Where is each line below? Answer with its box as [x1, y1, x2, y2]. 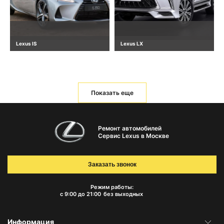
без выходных [103, 190, 143, 197]
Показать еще [90, 89, 133, 96]
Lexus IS [16, 40, 37, 46]
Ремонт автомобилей [97, 124, 161, 132]
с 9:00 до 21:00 [59, 190, 101, 197]
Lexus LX [120, 40, 143, 46]
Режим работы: [90, 183, 133, 190]
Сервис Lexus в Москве [97, 131, 169, 139]
